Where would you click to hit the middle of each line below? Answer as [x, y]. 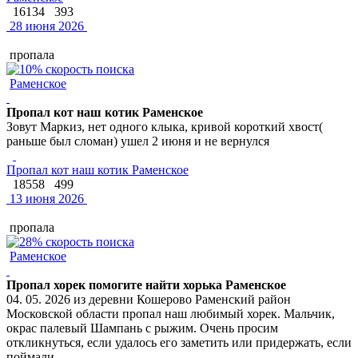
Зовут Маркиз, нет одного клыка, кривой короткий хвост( [165, 126]
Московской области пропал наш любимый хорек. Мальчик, [171, 313]
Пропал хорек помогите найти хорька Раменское [146, 284]
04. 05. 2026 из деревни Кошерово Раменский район [149, 299]
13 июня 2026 [45, 198]
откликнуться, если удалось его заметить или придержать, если [179, 342]
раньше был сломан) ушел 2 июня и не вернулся [138, 141]
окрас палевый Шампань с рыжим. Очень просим [142, 328]
